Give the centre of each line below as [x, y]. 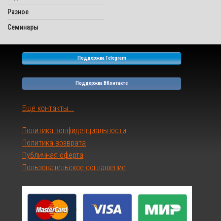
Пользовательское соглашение [74, 168]
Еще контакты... [48, 109]
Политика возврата [54, 143]
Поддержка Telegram [102, 58]
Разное [18, 12]
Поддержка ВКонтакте [102, 83]
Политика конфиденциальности [74, 131]
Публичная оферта [53, 155]
